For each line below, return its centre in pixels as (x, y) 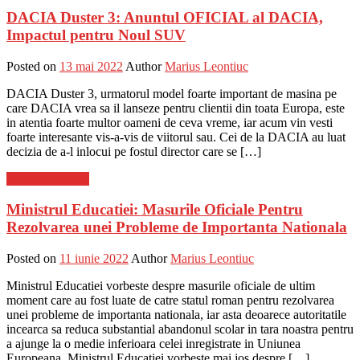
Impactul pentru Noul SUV (96, 35)
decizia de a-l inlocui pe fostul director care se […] (134, 151)
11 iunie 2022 (94, 258)
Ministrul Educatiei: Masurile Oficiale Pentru (155, 210)
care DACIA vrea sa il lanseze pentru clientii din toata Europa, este (176, 108)
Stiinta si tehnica (48, 178)
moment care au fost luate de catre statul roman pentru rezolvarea (170, 300)
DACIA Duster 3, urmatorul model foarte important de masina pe (172, 93)
